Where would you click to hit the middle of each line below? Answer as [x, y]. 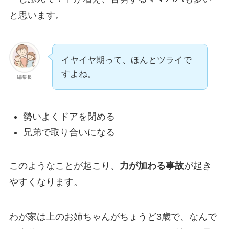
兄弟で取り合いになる [69, 132]
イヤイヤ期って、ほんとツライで [126, 60]
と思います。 [37, 15]
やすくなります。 [46, 182]
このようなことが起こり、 [64, 165]
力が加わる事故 [152, 165]
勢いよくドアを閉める [69, 117]
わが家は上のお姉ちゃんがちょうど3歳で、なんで [113, 216]
